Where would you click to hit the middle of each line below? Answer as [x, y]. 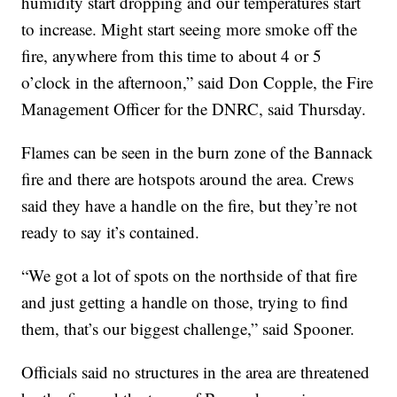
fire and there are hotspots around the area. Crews [188, 179]
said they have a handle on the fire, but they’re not [190, 206]
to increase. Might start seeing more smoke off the [190, 29]
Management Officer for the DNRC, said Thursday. [194, 109]
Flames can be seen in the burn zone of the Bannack [198, 152]
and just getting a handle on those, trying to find [185, 302]
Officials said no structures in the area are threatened [196, 372]
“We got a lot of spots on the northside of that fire [190, 276]
